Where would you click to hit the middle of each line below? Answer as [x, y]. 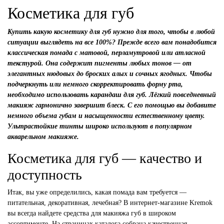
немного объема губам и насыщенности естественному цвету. [106, 115]
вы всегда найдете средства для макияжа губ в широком [92, 213]
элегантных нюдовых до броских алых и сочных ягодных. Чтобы [110, 73]
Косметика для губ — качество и [105, 158]
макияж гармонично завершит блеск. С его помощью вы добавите [112, 105]
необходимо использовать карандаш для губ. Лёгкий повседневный [112, 94]
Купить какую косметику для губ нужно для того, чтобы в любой [111, 31]
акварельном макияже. [43, 136]
